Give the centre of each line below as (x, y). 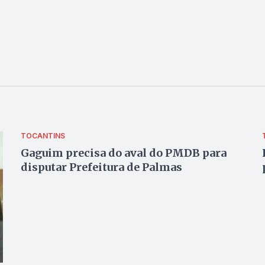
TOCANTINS (43, 136)
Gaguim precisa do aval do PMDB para (123, 153)
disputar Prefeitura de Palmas (101, 167)
